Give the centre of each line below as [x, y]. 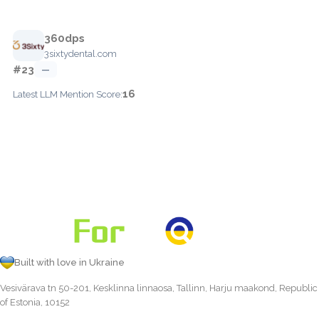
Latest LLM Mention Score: [68, 94]
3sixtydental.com [80, 53]
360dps [64, 38]
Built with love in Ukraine [69, 262]
